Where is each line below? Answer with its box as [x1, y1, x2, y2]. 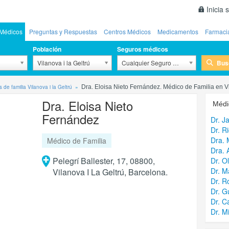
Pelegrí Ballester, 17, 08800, [52, 155, 155, 167]
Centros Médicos [104, 27, 151, 36]
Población [32, 44, 61, 54]
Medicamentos [157, 27, 198, 36]
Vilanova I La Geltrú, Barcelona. [52, 166, 168, 178]
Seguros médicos [117, 44, 168, 54]
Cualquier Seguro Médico [121, 58, 193, 67]
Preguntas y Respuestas [29, 27, 97, 36]
